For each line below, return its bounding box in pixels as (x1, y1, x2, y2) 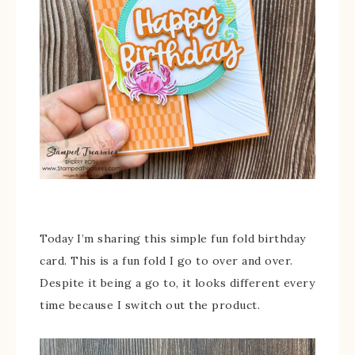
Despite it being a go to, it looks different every (40, 276, 315, 290)
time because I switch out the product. (40, 298, 260, 312)
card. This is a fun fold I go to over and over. (40, 254, 293, 268)
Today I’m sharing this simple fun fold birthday (40, 231, 306, 246)
